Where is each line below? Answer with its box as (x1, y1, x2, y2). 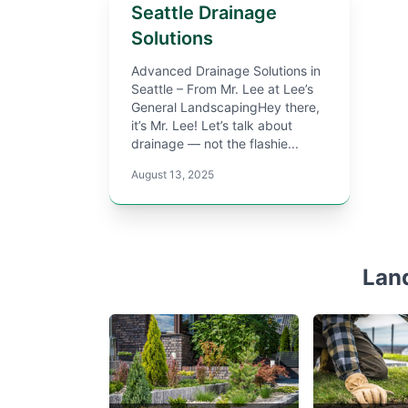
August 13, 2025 (131, 168, 214, 182)
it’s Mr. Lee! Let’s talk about (131, 117, 292, 134)
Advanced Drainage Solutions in (131, 63, 321, 79)
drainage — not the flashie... (131, 136, 299, 152)
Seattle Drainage (131, 2, 277, 25)
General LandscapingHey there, (131, 99, 320, 116)
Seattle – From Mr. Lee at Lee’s (131, 81, 313, 97)
